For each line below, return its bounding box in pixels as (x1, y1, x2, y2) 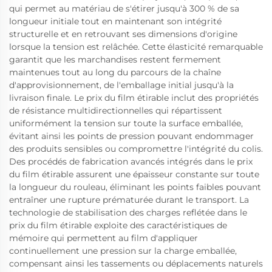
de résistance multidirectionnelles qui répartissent (9, 105, 222, 116)
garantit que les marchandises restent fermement (9, 54, 221, 65)
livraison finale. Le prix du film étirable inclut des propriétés (9, 92, 259, 103)
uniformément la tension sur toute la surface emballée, (9, 118, 243, 129)
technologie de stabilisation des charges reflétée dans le (9, 207, 247, 218)
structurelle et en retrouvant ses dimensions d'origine (9, 29, 237, 39)
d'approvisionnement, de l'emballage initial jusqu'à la (9, 80, 234, 90)
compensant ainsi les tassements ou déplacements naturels (9, 258, 263, 269)
